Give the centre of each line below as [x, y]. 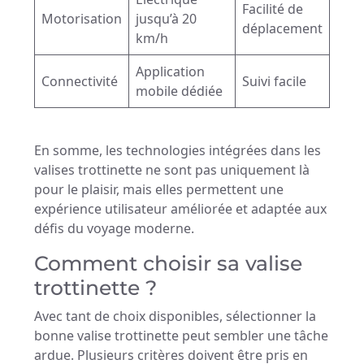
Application [170, 72]
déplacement [282, 29]
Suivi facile [274, 82]
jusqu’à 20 [166, 19]
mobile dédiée [179, 91]
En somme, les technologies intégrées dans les [178, 151]
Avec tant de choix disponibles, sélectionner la [175, 316]
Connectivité [80, 82]
